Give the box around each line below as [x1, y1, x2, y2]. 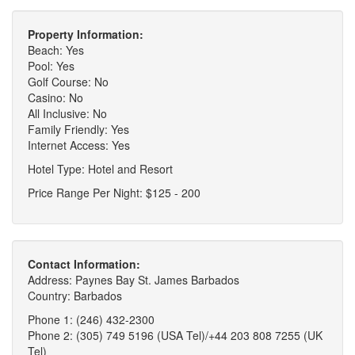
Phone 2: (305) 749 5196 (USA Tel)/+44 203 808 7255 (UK [28, 327, 323, 344]
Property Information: [28, 26, 143, 43]
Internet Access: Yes [28, 137, 130, 154]
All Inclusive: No [28, 105, 107, 122]
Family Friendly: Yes [28, 121, 129, 138]
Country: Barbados [28, 288, 122, 304]
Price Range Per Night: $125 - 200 [28, 185, 200, 201]
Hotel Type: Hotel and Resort [28, 161, 173, 177]
